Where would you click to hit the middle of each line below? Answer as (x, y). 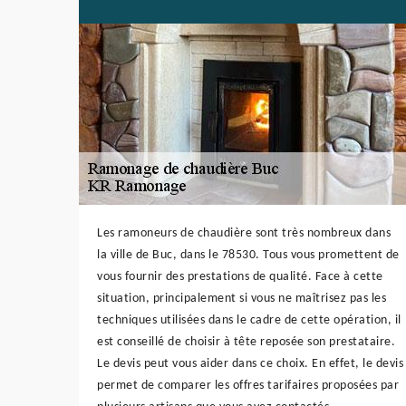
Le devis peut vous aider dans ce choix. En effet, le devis (250, 364)
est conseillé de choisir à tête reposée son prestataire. (246, 343)
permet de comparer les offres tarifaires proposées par (248, 386)
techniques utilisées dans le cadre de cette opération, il (249, 321)
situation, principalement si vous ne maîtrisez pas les (242, 299)
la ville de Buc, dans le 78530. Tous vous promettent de (248, 256)
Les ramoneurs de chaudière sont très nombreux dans (244, 234)
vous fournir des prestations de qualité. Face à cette (240, 277)
